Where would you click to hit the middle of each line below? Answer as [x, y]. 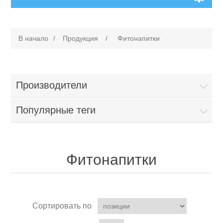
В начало [34, 39]
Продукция [81, 39]
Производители [52, 85]
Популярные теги [56, 110]
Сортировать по [62, 206]
